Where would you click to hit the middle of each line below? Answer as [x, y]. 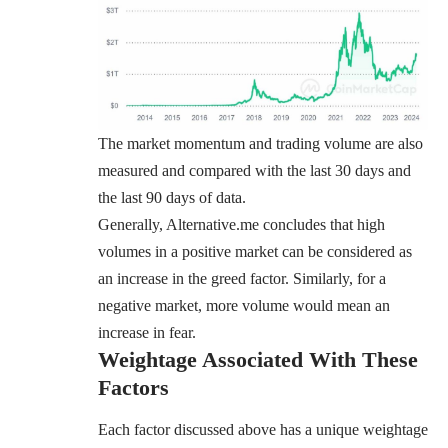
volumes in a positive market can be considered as [255, 251]
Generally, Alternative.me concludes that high [241, 224]
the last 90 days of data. [172, 197]
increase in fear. [147, 332]
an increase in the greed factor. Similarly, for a [242, 278]
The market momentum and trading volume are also [260, 143]
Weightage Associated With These [258, 359]
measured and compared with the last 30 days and [254, 170]
